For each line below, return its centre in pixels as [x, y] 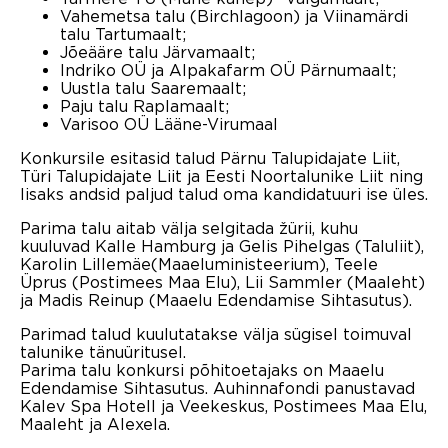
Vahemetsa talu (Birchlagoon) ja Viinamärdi [234, 15]
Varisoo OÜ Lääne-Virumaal [169, 123]
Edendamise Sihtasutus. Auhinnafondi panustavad [217, 387]
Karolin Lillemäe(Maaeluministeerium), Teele [199, 263]
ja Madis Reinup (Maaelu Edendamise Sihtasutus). [216, 299]
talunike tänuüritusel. [103, 351]
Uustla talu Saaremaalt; [153, 87]
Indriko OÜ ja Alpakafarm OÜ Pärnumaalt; [228, 69]
